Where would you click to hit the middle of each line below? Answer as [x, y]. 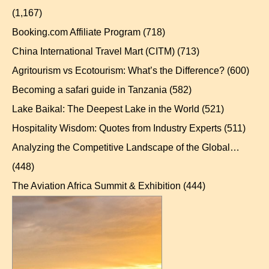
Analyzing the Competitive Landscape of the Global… [126, 148]
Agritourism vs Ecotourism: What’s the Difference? [118, 71]
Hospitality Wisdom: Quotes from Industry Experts [117, 128]
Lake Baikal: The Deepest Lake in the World [106, 109]
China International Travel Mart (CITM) [93, 52]
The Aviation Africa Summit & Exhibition [96, 186]
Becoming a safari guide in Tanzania [89, 90]
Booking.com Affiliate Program [76, 32]
